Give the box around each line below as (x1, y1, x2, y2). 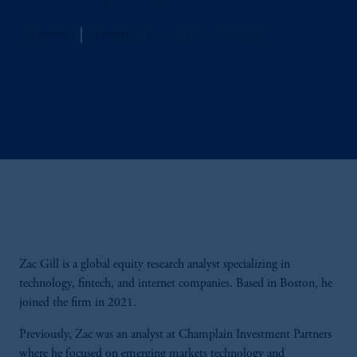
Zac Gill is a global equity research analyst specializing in (19, 258, 290, 271)
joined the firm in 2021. (19, 296, 139, 309)
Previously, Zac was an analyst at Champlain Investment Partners (19, 328, 331, 341)
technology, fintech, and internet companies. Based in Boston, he (19, 277, 332, 290)
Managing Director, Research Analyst (88, 29, 267, 41)
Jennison (32, 29, 74, 41)
